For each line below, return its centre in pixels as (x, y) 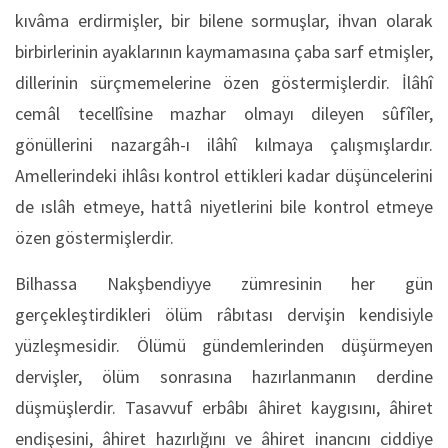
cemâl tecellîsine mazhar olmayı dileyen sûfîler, (224, 113)
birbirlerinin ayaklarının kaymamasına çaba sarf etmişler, (224, 51)
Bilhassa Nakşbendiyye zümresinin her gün (224, 283)
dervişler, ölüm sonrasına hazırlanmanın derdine (224, 376)
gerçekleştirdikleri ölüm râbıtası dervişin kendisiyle (224, 314)
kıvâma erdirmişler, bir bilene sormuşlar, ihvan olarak (224, 20)
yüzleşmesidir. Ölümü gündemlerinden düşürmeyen (224, 345)
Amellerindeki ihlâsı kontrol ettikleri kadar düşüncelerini (224, 175)
